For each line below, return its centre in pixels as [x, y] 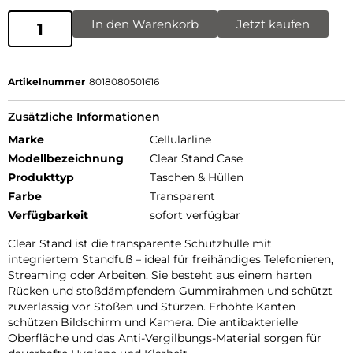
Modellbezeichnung [66, 159]
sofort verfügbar [195, 216]
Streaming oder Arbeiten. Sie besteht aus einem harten [160, 275]
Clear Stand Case [196, 159]
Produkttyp [41, 178]
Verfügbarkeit [48, 216]
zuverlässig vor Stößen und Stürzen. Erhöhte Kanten [152, 307]
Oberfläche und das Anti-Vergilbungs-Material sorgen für [165, 338]
